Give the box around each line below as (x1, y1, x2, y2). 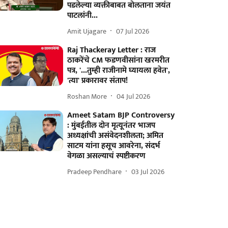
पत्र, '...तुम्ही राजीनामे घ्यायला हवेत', (67, 64, 170, 77)
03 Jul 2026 (131, 165, 165, 178)
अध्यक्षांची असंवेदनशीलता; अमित (67, 129, 164, 142)
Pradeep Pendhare (67, 165, 122, 178)
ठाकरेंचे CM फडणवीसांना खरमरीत (67, 53, 170, 67)
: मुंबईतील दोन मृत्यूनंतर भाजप (67, 119, 156, 132)
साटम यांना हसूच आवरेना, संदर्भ (67, 139, 161, 153)
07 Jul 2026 (116, 25, 150, 37)
